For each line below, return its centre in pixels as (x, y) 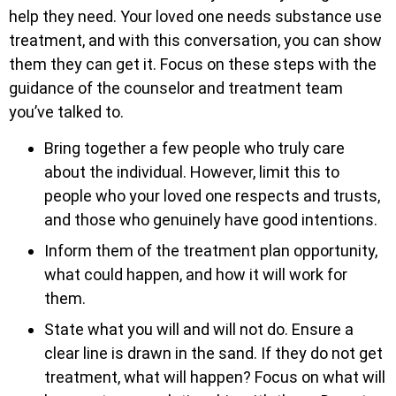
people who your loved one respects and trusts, (212, 196)
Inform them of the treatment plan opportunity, (211, 251)
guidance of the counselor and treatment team (176, 88)
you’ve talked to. (66, 112)
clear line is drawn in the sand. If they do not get (213, 354)
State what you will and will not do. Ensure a (199, 330)
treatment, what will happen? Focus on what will (215, 377)
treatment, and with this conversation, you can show (195, 40)
